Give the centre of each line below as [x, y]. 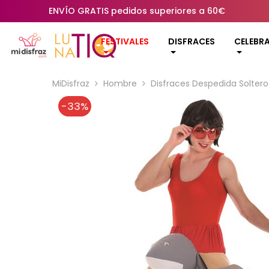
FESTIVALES [125, 42]
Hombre [120, 83]
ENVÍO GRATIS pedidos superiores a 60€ [137, 11]
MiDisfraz [71, 83]
